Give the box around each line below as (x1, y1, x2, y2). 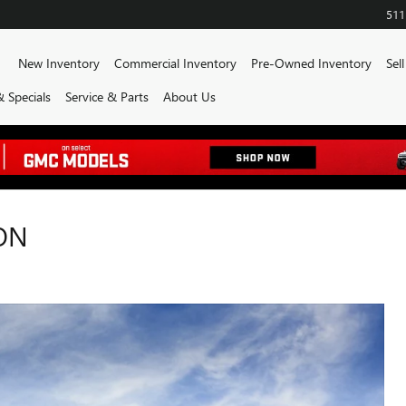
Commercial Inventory (113, 54, 237, 72)
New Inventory (17, 54, 100, 72)
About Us (162, 88, 216, 105)
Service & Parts (64, 88, 149, 105)
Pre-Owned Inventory (250, 54, 372, 72)
